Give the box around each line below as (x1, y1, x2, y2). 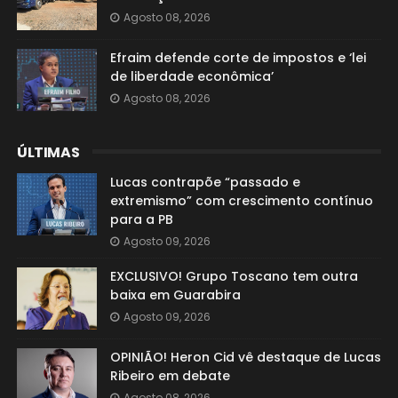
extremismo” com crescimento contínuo (109, 192, 373, 210)
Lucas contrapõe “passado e (109, 173, 300, 191)
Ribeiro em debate (109, 367, 230, 385)
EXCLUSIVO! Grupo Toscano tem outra (109, 267, 358, 285)
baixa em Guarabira (109, 286, 241, 304)
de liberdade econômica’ (109, 68, 274, 85)
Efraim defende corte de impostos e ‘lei (109, 49, 366, 67)
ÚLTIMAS (16, 142, 80, 163)
